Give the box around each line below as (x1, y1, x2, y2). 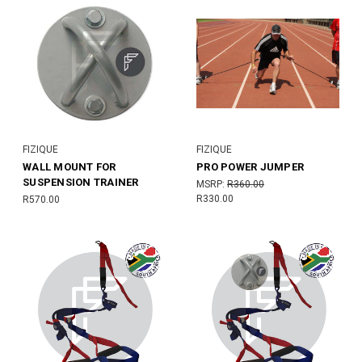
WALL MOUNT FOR (23, 161, 116, 173)
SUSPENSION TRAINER (23, 176, 139, 188)
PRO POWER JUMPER (196, 161, 304, 173)
